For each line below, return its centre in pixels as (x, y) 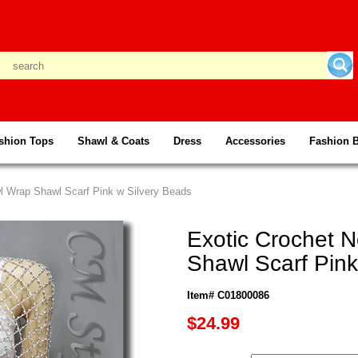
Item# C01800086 (228, 295)
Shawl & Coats (113, 141)
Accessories (255, 141)
